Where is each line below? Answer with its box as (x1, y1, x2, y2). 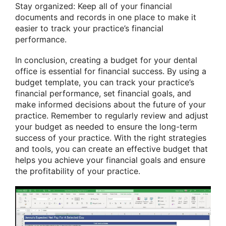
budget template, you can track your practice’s (15, 77, 194, 88)
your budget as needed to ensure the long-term (15, 122, 197, 132)
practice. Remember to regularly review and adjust (15, 110, 208, 121)
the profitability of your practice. (15, 166, 140, 177)
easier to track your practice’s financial (15, 23, 163, 33)
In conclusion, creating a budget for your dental (15, 55, 197, 66)
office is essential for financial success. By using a (15, 66, 206, 77)
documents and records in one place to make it (15, 12, 196, 22)
